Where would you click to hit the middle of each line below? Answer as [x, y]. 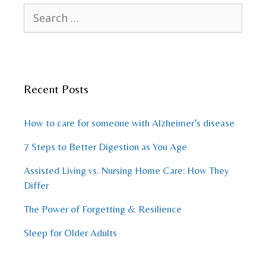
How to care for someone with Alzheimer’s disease [129, 123]
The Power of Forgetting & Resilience [103, 209]
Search [37, 10]
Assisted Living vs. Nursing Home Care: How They [126, 171]
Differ [36, 186]
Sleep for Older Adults [70, 233]
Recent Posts [56, 89]
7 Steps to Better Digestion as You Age [105, 147]
